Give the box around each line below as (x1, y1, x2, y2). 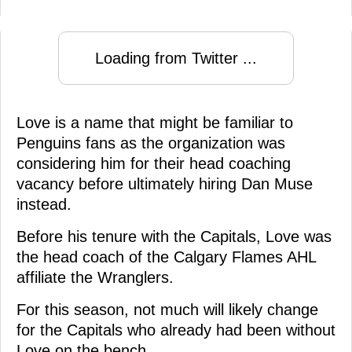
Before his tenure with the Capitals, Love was (16, 228, 332, 246)
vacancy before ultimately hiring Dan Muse (16, 175, 313, 193)
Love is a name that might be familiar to (16, 114, 293, 132)
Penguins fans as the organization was (16, 134, 285, 152)
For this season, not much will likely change (16, 301, 318, 319)
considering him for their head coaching (16, 155, 291, 173)
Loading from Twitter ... (95, 49, 257, 68)
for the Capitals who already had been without (16, 321, 335, 339)
